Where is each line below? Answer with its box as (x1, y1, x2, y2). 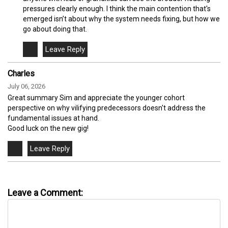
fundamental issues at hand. (8, 114, 99, 123)
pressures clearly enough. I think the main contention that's (23, 5, 211, 13)
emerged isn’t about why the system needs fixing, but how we (23, 15, 220, 23)
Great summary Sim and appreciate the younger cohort (8, 94, 185, 102)
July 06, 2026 (8, 82, 45, 91)
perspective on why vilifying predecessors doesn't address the (8, 104, 206, 112)
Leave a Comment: (8, 187, 83, 198)
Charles (8, 69, 35, 79)
